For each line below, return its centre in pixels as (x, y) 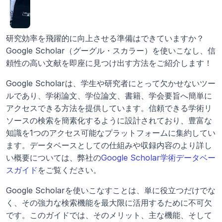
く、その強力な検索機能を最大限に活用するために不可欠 (109, 203)
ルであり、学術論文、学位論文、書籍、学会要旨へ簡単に (109, 96)
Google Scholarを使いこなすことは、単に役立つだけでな (111, 190)
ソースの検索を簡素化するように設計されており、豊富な (109, 120)
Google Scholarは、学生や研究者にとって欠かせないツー (111, 83)
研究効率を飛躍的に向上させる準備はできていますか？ (105, 38)
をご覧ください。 (69, 170)
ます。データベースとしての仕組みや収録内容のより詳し (109, 145)
